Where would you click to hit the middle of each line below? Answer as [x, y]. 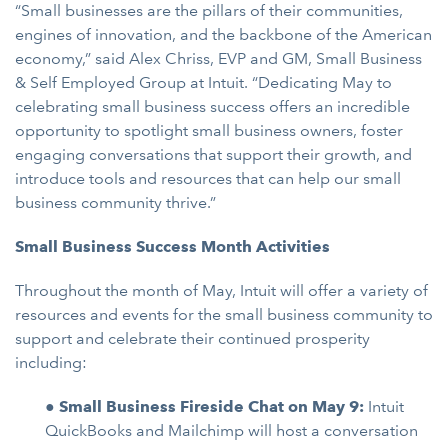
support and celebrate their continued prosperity [192, 338]
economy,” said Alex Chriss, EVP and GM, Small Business [218, 58]
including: [51, 362]
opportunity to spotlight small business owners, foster [209, 130]
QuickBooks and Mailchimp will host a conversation [231, 430]
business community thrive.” [115, 202]
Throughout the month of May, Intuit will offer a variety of [221, 290]
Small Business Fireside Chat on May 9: [211, 406]
